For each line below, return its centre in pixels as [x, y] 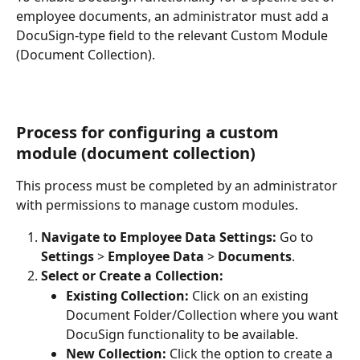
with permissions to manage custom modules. [157, 205]
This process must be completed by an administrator [178, 186]
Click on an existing [250, 295]
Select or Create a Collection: [132, 276]
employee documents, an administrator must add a [174, 16]
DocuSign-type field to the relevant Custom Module [174, 35]
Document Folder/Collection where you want [204, 315]
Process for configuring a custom [149, 133]
